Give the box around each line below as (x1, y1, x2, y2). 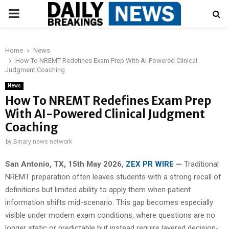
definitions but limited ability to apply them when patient (5, 185, 191, 194)
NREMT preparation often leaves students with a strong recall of (5, 172, 221, 181)
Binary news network (13, 138, 72, 145)
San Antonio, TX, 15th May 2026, (5, 159, 126, 169)
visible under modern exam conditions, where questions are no (5, 210, 215, 220)
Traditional (184, 159, 219, 169)
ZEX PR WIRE (126, 159, 174, 169)
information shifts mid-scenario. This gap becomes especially (5, 197, 213, 207)
